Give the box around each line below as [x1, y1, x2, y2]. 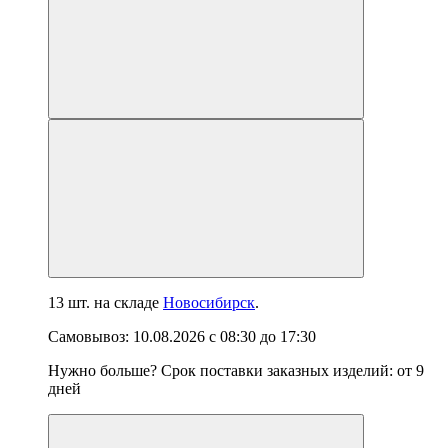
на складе [90, 294, 163, 312]
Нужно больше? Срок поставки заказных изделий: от [48, 362, 416, 380]
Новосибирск [163, 294, 255, 312]
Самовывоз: [48, 328, 133, 346]
